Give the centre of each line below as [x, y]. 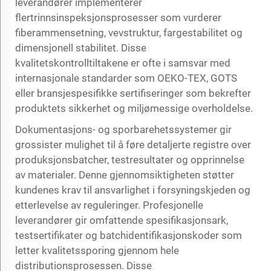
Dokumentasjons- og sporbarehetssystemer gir [123, 129]
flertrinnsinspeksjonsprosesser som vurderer [118, 17]
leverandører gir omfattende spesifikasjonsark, [122, 220]
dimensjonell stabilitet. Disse [81, 47]
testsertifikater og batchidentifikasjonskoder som [129, 235]
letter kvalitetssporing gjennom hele [97, 250]
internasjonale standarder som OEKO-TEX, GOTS [126, 78]
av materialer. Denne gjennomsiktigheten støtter [125, 175]
